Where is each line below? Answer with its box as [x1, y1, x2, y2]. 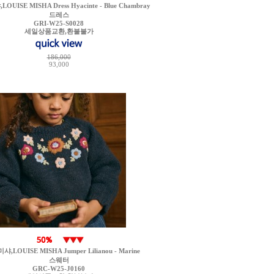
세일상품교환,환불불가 [24, 28, 94, 35]
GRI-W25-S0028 [34, 20, 84, 27]
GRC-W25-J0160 [32, 265, 85, 272]
